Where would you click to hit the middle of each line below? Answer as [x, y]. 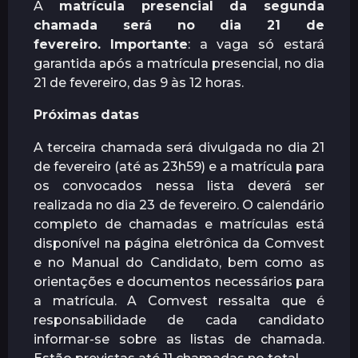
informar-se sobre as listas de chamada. [179, 339]
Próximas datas [86, 115]
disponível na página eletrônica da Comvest [179, 243]
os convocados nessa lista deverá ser [179, 185]
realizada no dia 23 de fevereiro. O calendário [179, 205]
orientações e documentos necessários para [179, 281]
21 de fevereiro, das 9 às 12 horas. [139, 83]
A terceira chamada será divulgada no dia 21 [179, 147]
